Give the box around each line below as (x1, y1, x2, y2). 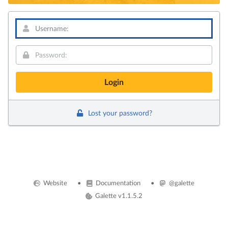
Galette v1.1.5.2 (94, 191, 143, 199)
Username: (16, 19, 49, 28)
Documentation (94, 179, 141, 187)
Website (42, 179, 68, 187)
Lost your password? (86, 108, 152, 117)
